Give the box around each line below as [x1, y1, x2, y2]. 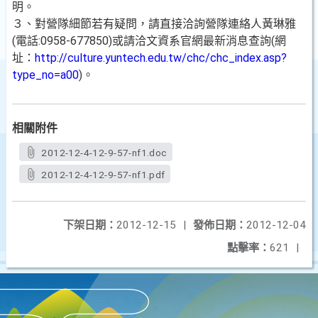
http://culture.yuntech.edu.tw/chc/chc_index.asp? [35, 51, 287, 65]
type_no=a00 [12, 68, 79, 82]
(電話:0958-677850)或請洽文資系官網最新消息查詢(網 [12, 34, 286, 48]
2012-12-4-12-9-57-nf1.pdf [41, 169, 165, 180]
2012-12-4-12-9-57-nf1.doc [41, 147, 168, 158]
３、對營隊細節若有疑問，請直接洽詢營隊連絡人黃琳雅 [12, 17, 296, 31]
